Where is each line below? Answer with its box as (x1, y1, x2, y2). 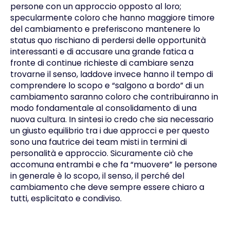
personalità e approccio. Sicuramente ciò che (10, 147, 193, 160)
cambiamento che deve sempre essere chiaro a (10, 181, 204, 194)
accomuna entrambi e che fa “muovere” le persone (10, 159, 217, 171)
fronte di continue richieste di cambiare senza (10, 57, 194, 69)
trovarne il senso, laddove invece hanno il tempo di (10, 68, 213, 81)
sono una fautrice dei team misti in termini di (10, 136, 187, 148)
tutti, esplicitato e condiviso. (10, 193, 122, 205)
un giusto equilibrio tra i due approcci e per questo (10, 125, 209, 137)
